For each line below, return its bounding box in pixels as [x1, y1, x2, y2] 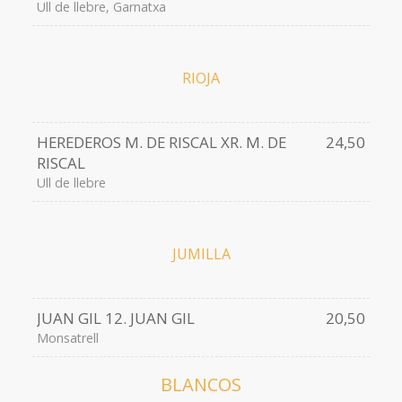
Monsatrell [36, 329, 99, 347]
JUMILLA [171, 244, 231, 265]
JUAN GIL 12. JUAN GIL [36, 308, 195, 329]
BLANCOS [161, 372, 241, 398]
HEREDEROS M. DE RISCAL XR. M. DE [36, 132, 286, 153]
